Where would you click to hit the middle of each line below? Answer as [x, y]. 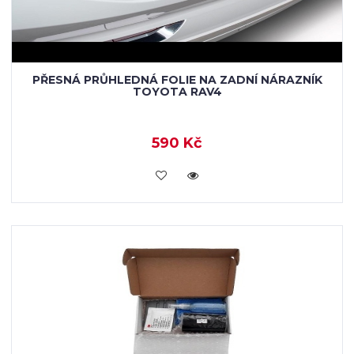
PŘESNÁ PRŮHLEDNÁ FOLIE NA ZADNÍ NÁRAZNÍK [177, 80]
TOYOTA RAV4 [177, 92]
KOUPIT [177, 174]
